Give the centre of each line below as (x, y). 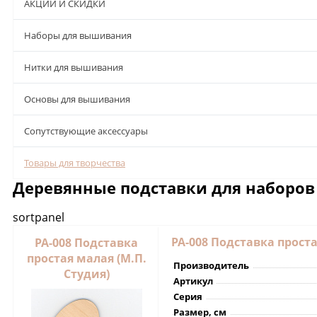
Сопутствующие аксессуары (86, 131)
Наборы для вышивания (78, 35)
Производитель (211, 265)
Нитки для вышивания (74, 67)
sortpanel (39, 217)
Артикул (193, 281)
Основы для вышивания (77, 99)
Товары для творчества (75, 162)
